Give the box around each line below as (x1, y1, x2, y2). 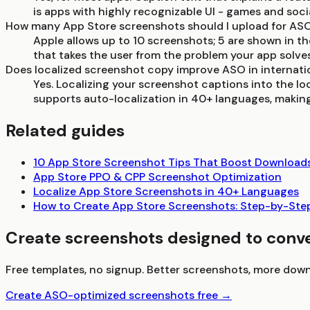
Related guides (6, 120, 125, 142)
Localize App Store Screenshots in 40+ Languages (33, 184, 299, 199)
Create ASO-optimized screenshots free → (6, 287, 232, 302)
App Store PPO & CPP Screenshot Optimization (33, 170, 282, 185)
